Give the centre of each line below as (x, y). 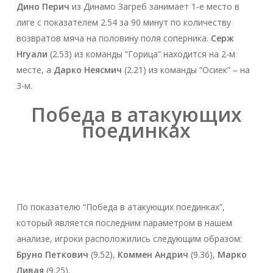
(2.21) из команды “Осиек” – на (186, 69)
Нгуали (32, 54)
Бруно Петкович (52, 254)
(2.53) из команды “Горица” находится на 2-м (141, 54)
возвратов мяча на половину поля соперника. (113, 38)
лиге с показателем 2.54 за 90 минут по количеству (123, 22)
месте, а (35, 69)
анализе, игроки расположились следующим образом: (129, 238)
